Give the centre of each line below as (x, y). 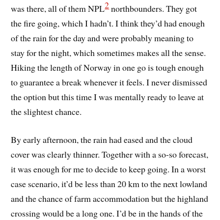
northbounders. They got (153, 9)
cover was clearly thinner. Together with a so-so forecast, (110, 154)
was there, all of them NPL (58, 9)
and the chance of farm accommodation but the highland (110, 198)
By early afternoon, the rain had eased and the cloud (102, 139)
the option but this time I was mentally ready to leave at (108, 97)
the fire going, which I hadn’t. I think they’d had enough (108, 23)
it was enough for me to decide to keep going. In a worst (109, 169)
